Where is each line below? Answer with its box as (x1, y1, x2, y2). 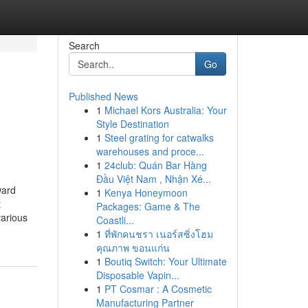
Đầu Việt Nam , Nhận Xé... (96, 172, 211, 186)
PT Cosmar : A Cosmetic (104, 282, 212, 296)
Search (68, 38, 100, 52)
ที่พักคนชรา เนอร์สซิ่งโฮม (104, 227, 213, 241)
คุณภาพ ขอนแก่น (96, 241, 170, 254)
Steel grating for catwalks (104, 131, 214, 144)
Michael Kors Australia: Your (104, 103, 227, 117)
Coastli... (96, 213, 134, 227)
